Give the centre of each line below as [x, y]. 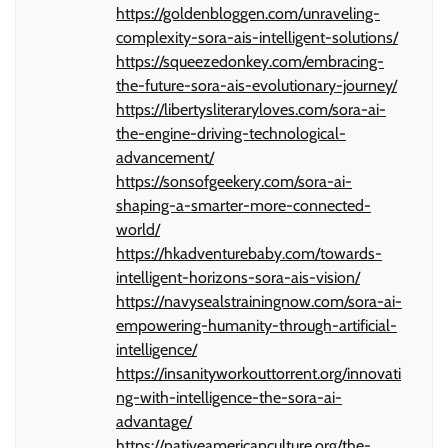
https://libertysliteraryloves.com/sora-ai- [251, 109]
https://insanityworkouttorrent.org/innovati [258, 373]
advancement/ [165, 157]
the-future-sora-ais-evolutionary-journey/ [256, 85]
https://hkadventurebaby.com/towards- [249, 253]
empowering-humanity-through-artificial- [256, 325]
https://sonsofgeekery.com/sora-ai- [234, 181]
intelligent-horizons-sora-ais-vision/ [238, 277]
